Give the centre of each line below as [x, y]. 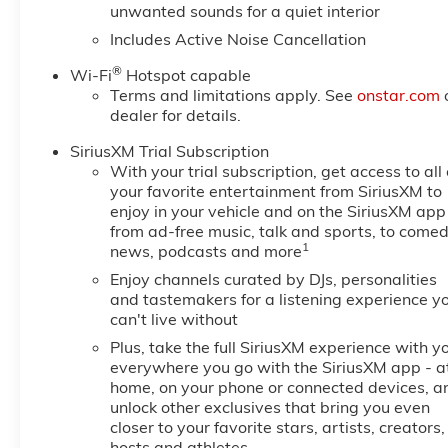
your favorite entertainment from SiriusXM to [275, 191]
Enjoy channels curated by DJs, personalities [273, 279]
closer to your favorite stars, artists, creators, [277, 427]
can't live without [173, 319]
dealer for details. [175, 115]
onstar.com [398, 95]
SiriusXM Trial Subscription [169, 151]
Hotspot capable [186, 75]
